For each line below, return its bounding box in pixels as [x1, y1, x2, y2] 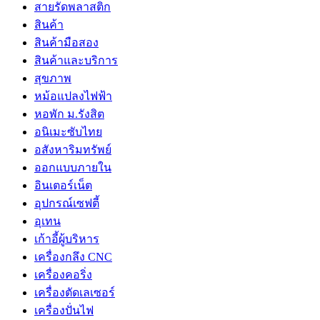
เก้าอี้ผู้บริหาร [34, 232, 99, 245]
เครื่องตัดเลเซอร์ [34, 286, 115, 299]
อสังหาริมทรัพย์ [34, 143, 111, 156]
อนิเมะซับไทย [34, 125, 102, 138]
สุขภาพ [34, 71, 71, 84]
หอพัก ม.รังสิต [34, 107, 104, 120]
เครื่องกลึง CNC [34, 250, 112, 263]
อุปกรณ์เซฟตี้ [34, 196, 99, 209]
